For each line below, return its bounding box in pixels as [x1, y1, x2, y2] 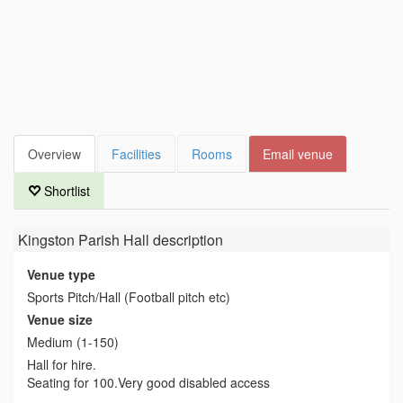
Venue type [27, 265, 95, 283]
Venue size [27, 310, 93, 328]
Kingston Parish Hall [18, 229, 149, 250]
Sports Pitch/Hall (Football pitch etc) [27, 288, 230, 306]
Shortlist [40, 182, 90, 200]
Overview [28, 145, 81, 163]
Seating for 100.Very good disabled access [27, 373, 270, 391]
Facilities [112, 145, 161, 163]
